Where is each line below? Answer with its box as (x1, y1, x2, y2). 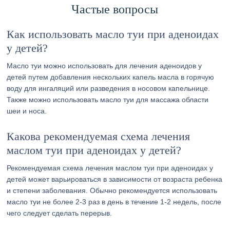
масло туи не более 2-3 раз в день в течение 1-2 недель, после (7, 198, 222, 206)
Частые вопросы (71, 3, 159, 16)
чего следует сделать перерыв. (7, 209, 112, 217)
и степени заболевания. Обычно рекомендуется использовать (7, 186, 218, 195)
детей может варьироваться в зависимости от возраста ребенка (7, 175, 223, 183)
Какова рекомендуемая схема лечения (7, 130, 190, 143)
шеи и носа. (7, 107, 47, 115)
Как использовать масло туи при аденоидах (7, 28, 219, 41)
